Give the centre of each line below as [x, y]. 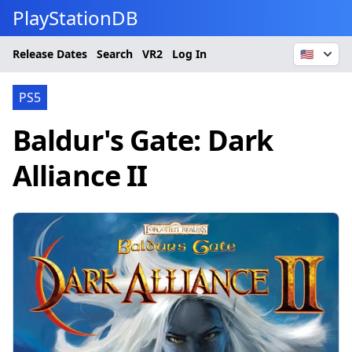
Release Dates [50, 54]
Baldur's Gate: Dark [143, 140]
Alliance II [80, 176]
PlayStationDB [75, 18]
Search [115, 54]
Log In [189, 54]
